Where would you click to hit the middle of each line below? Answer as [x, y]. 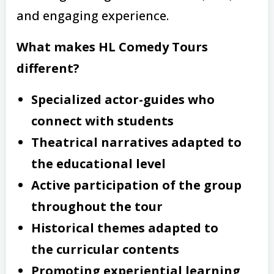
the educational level [98, 163]
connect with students [102, 120]
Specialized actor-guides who [123, 99]
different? [48, 68]
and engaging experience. [93, 15]
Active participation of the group [136, 185]
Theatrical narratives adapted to [136, 142]
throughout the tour [97, 206]
